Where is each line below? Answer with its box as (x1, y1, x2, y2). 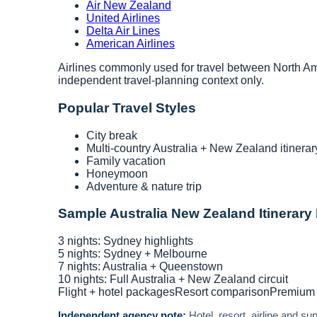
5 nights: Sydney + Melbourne (58, 247, 207, 260)
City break (86, 129, 137, 142)
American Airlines (86, 38, 175, 50)
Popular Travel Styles (58, 100, 196, 115)
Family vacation (86, 154, 166, 167)
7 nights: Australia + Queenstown (58, 260, 223, 272)
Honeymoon (86, 167, 148, 180)
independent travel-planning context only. (58, 74, 264, 87)
